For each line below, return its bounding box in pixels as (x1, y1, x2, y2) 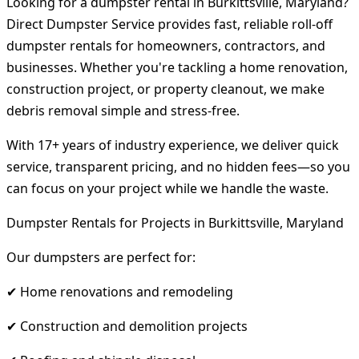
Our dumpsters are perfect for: (6, 248, 196, 266)
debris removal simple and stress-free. (6, 101, 240, 119)
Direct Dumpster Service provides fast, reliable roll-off (6, 14, 333, 33)
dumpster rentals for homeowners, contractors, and (6, 36, 325, 54)
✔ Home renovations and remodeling (6, 282, 233, 301)
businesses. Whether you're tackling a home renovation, (6, 58, 348, 76)
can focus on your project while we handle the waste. (6, 179, 329, 197)
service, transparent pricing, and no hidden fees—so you (6, 157, 350, 175)
